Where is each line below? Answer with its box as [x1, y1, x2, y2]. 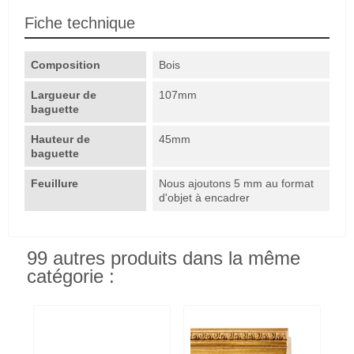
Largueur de [31, 88, 96, 101]
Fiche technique [24, 13, 135, 32]
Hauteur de [31, 132, 90, 145]
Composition [31, 58, 100, 71]
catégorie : [27, 265, 115, 287]
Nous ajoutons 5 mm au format [159, 176, 314, 190]
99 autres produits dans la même [27, 247, 300, 269]
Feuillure [31, 176, 81, 190]
